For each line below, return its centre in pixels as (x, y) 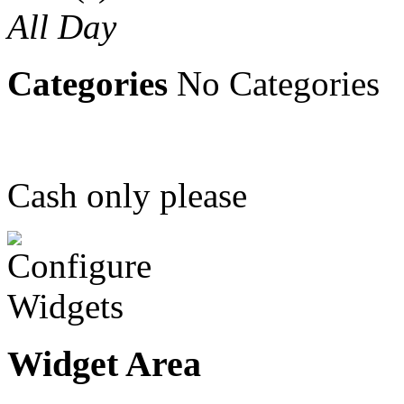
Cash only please (127, 195)
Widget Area (104, 364)
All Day (62, 26)
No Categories (274, 83)
